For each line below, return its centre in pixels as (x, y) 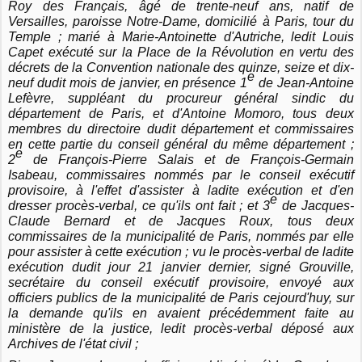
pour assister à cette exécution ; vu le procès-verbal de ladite (181, 252)
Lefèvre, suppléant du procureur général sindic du (181, 99)
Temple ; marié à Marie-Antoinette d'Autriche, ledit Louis (181, 37)
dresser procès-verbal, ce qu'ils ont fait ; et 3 (139, 206)
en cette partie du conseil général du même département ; (181, 145)
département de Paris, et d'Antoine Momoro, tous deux (181, 114)
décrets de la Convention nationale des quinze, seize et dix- (181, 68)
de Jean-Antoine (304, 83)
